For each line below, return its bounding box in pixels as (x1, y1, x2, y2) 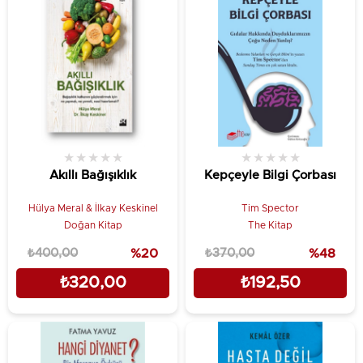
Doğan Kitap (63, 220, 122, 230)
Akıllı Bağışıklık (49, 169, 136, 181)
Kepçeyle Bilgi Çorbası (204, 169, 336, 181)
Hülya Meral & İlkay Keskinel (28, 203, 158, 213)
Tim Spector (241, 203, 299, 213)
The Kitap (248, 220, 293, 230)
